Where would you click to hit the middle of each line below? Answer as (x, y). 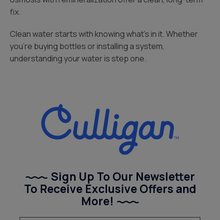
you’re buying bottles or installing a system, (87, 46)
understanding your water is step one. (78, 58)
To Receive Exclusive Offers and (110, 189)
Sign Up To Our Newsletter (123, 176)
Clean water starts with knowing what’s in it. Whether (104, 34)
